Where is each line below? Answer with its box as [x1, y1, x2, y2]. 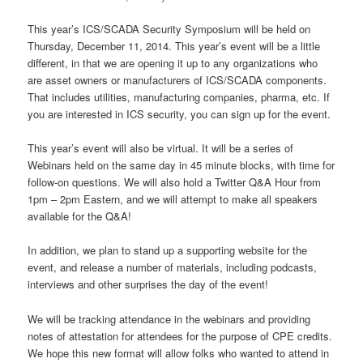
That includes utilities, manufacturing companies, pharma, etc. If [28, 89, 331, 105]
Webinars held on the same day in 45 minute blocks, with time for [28, 157, 335, 173]
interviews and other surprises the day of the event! [28, 276, 269, 293]
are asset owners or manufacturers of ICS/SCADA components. [28, 72, 327, 88]
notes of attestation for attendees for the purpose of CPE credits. [28, 327, 333, 344]
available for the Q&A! [28, 208, 132, 224]
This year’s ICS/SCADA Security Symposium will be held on [28, 21, 311, 37]
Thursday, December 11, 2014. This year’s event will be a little [28, 38, 321, 54]
